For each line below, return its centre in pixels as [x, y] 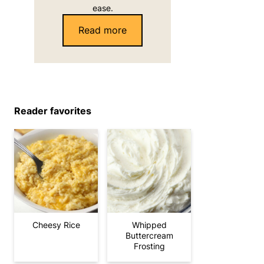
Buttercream [149, 235]
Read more [103, 30]
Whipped [149, 225]
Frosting [149, 246]
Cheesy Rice [56, 225]
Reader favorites [53, 111]
